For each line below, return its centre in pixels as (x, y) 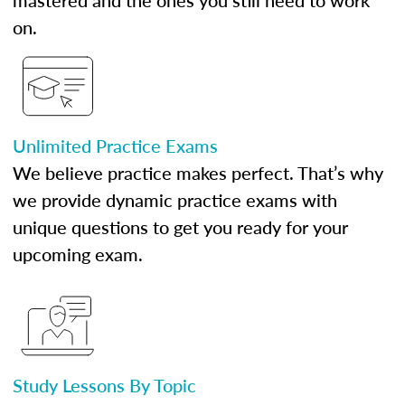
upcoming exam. (78, 254)
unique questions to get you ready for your (180, 227)
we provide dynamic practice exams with (175, 200)
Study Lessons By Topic (104, 385)
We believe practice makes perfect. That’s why (198, 173)
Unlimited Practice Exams (115, 146)
